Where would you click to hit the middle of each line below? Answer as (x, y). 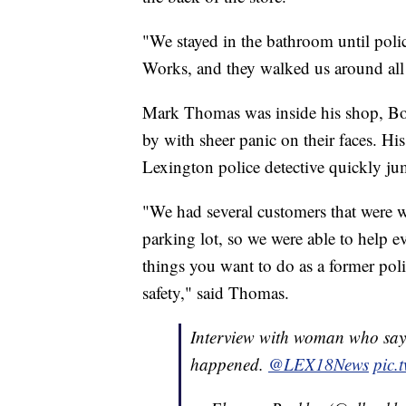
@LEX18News (319, 363)
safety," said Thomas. (216, 292)
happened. (229, 363)
